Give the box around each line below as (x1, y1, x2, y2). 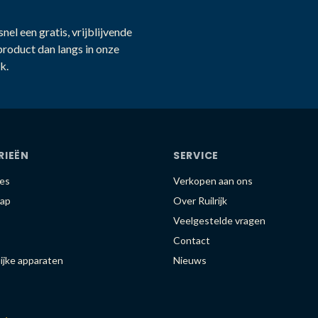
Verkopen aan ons (173, 175, 253, 187)
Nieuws (173, 254, 207, 266)
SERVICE (173, 148, 219, 163)
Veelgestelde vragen (173, 214, 265, 226)
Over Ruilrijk (173, 194, 227, 207)
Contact (173, 234, 210, 246)
